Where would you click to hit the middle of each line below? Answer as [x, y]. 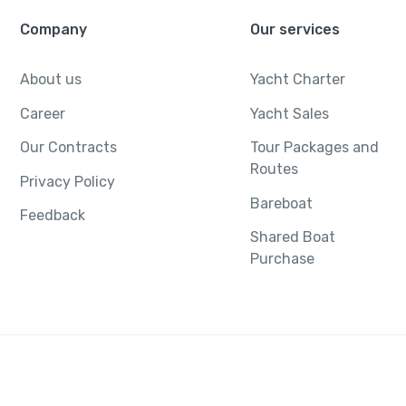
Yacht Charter [297, 80]
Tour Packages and [314, 148]
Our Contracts [69, 148]
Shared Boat [292, 237]
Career [43, 113]
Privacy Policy [68, 181]
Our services [295, 30]
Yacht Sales [289, 113]
